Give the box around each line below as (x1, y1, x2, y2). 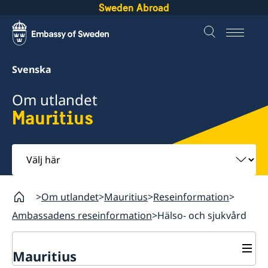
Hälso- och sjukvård (157, 208, 246, 222)
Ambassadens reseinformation (12, 208, 152, 222)
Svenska (12, 63, 51, 76)
